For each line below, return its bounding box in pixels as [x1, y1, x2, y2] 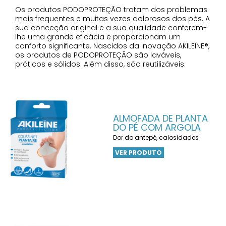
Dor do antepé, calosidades [113, 133, 199, 142]
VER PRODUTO [115, 148, 162, 157]
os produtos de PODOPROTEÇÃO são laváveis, [15, 50, 181, 60]
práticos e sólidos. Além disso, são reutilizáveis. [15, 59, 186, 69]
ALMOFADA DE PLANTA [113, 112, 208, 125]
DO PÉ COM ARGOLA [113, 121, 201, 134]
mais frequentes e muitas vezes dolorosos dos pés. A [15, 14, 210, 24]
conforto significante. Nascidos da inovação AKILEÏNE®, [15, 41, 209, 51]
